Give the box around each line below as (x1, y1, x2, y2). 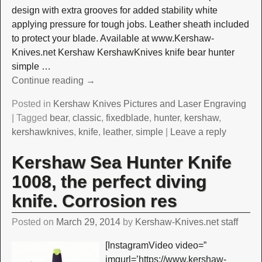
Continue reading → (11, 75, 95, 86)
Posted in (11, 99, 51, 109)
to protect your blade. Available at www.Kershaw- (11, 33, 214, 44)
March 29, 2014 (56, 217, 120, 227)
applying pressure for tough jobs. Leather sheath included (11, 19, 249, 30)
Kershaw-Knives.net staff (135, 217, 238, 227)
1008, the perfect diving (11, 171, 206, 191)
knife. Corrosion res (11, 191, 177, 211)
